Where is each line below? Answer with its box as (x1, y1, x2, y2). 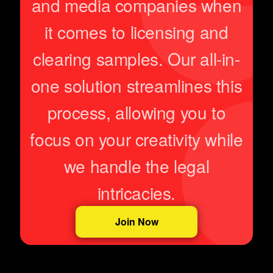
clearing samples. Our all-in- (33, 46, 240, 71)
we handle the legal (63, 154, 210, 179)
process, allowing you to (47, 100, 226, 125)
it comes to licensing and (44, 19, 229, 44)
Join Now (115, 214, 158, 229)
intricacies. (97, 180, 176, 205)
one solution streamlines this (30, 73, 243, 98)
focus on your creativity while (30, 127, 243, 152)
